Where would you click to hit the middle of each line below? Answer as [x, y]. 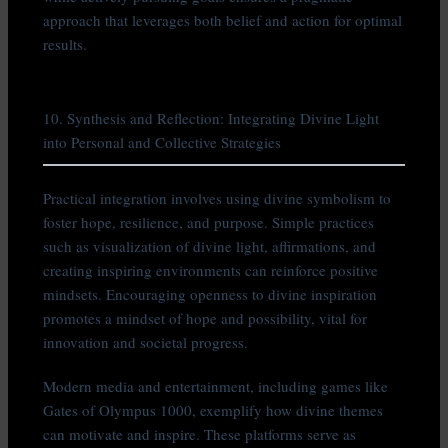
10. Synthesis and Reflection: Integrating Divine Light [211, 117]
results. [65, 43]
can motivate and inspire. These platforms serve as [200, 433]
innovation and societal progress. [146, 341]
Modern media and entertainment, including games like [216, 385]
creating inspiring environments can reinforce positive [211, 269]
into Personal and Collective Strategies [162, 141]
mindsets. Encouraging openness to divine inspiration [210, 293]
